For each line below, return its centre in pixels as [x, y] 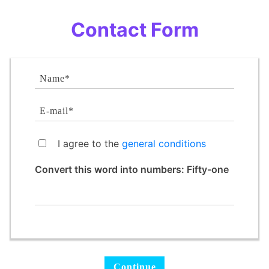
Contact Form [134, 29]
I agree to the [90, 143]
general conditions [164, 143]
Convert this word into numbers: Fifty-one [132, 169]
